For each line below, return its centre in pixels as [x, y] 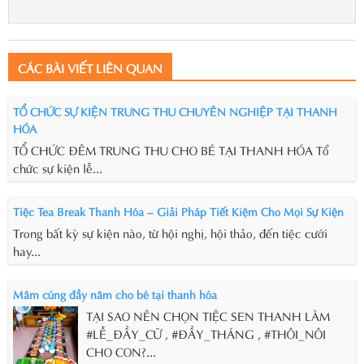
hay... [27, 250]
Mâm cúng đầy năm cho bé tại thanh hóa [115, 293]
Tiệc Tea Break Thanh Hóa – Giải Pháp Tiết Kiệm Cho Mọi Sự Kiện [178, 210]
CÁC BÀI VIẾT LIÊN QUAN [90, 67]
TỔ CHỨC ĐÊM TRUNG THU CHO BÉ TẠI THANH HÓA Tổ [171, 149]
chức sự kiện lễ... [58, 167]
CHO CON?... [121, 351]
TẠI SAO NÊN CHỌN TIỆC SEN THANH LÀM [208, 315]
